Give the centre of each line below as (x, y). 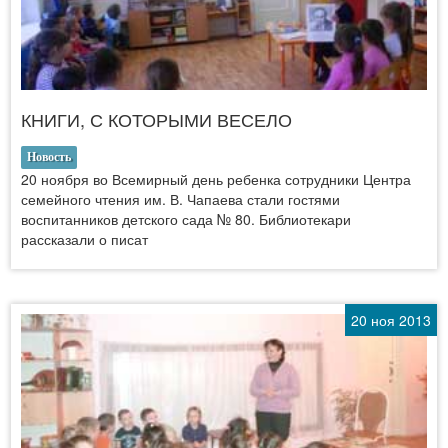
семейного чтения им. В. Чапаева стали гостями (180, 198)
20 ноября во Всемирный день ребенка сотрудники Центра (216, 178)
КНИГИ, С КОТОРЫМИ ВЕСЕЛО (156, 118)
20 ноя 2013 (391, 319)
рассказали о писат (84, 238)
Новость (49, 156)
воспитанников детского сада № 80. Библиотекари (186, 218)
